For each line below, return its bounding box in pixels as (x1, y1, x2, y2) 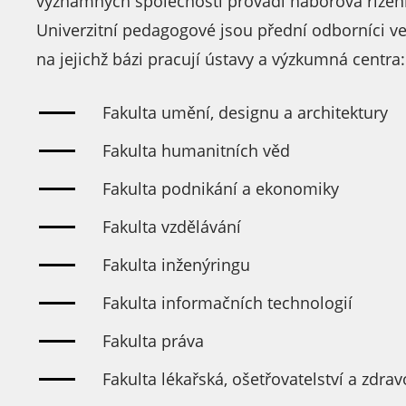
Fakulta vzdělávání (102, 216, 241, 237)
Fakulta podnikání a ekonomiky (102, 178, 339, 199)
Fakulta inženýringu (102, 254, 250, 275)
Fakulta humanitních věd (102, 140, 290, 161)
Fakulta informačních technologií (102, 292, 353, 314)
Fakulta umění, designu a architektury (102, 101, 388, 123)
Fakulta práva (102, 330, 204, 352)
